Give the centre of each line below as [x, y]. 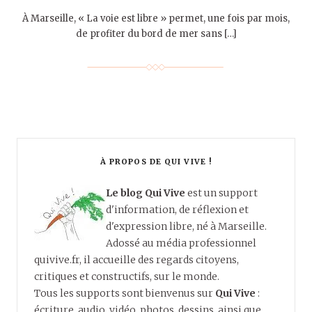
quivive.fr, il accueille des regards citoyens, [136, 259]
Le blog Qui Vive [147, 193]
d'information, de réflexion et [177, 209]
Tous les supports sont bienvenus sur [125, 293]
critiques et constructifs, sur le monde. [127, 276]
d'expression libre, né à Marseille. [186, 226]
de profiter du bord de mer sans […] [156, 33]
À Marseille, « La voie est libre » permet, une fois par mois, [156, 18]
